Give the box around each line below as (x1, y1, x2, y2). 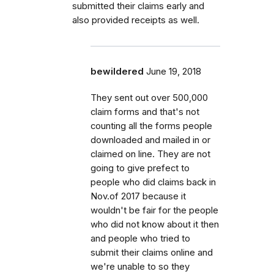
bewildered (91, 66, 144, 78)
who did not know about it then (91, 219, 219, 231)
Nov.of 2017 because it (91, 191, 186, 202)
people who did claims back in (91, 177, 216, 188)
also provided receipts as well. (72, 15, 199, 26)
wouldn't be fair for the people (91, 205, 218, 217)
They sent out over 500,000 (91, 92, 208, 104)
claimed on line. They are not (91, 149, 210, 160)
